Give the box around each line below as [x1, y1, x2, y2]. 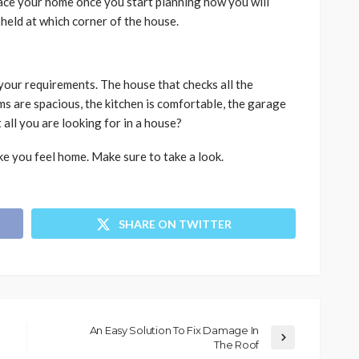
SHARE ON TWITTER [118, 216, 232, 231]
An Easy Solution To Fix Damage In [89, 323, 259, 337]
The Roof [214, 337, 259, 351]
